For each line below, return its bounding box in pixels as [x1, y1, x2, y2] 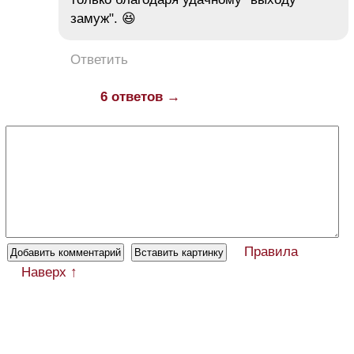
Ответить [70, 52, 128, 67]
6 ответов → [100, 89, 180, 104]
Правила [244, 244, 298, 259]
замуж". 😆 [70, 11, 136, 26]
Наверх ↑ [21, 265, 77, 280]
